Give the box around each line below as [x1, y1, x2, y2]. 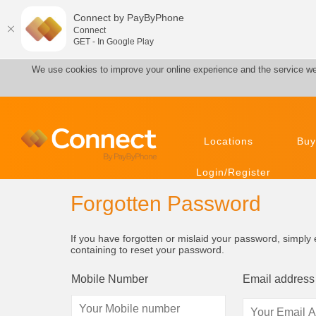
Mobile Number [71, 272, 148, 285]
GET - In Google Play [73, 36, 154, 47]
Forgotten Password [71, 192, 261, 215]
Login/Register [196, 166, 271, 178]
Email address [243, 272, 315, 285]
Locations [204, 135, 253, 147]
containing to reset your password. [71, 243, 224, 255]
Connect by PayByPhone [73, 11, 184, 23]
